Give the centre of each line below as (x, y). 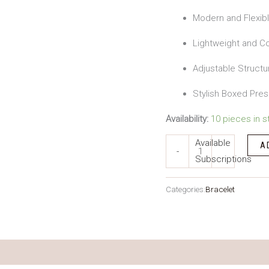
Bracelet (220, 189)
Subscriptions (223, 159)
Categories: (186, 189)
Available (213, 143)
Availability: (187, 119)
